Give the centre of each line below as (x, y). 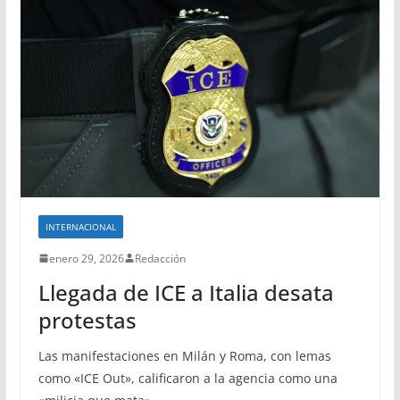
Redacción (160, 258)
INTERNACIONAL (80, 226)
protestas (87, 320)
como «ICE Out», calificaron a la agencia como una (187, 378)
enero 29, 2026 (86, 258)
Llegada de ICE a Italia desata (186, 292)
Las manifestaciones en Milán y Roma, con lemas (184, 355)
